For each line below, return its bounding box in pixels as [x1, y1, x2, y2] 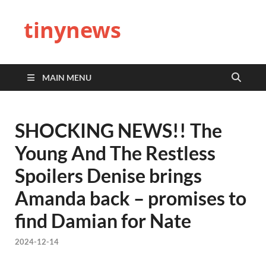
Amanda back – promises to [15, 186, 246, 210]
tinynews [24, 15, 121, 45]
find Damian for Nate [15, 209, 191, 232]
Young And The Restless [15, 141, 216, 164]
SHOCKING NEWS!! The [15, 119, 222, 142]
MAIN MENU [42, 72, 91, 83]
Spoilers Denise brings [15, 164, 202, 187]
